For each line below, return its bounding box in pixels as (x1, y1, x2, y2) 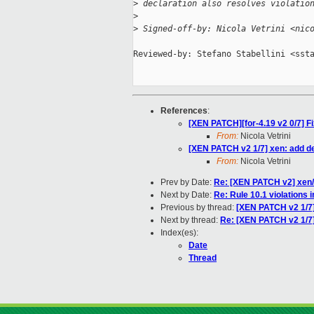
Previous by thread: (161, 203, 236, 213)
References (161, 106, 207, 116)
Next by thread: (161, 215, 220, 226)
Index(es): (161, 228, 198, 238)
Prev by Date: (161, 177, 214, 188)
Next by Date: (161, 190, 214, 200)
